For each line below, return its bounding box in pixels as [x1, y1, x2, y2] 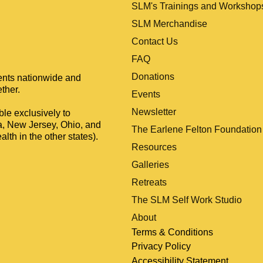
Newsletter [131, 106, 176, 117]
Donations [131, 71, 174, 82]
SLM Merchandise [131, 18, 207, 29]
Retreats [131, 177, 167, 187]
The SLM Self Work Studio [131, 194, 242, 205]
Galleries [131, 159, 169, 170]
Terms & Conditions [131, 227, 213, 237]
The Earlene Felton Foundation [131, 124, 262, 134]
